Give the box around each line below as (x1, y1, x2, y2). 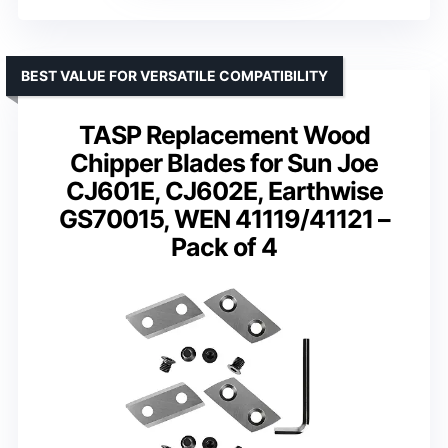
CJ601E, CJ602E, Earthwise (65, 176, 383, 207)
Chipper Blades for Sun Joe (70, 148, 378, 179)
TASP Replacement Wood (78, 120, 370, 151)
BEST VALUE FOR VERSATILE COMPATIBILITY (21, 67, 328, 85)
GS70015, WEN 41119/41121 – (58, 204, 390, 235)
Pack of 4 (171, 232, 277, 263)
